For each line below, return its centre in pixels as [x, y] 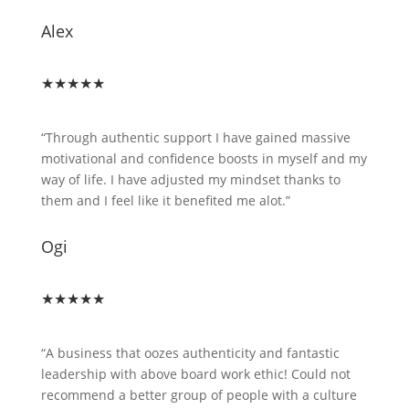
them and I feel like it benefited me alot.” [165, 200]
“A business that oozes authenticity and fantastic [190, 353]
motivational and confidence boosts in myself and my [204, 158]
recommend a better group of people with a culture [199, 395]
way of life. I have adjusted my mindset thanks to [190, 179]
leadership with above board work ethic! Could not [195, 374]
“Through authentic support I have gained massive [195, 137]
